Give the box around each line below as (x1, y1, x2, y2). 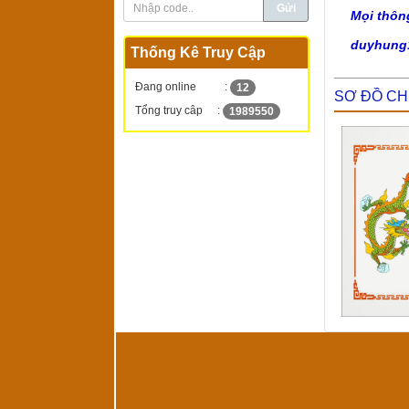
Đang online (135, 80, 196, 94)
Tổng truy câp (135, 104, 203, 118)
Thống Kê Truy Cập (131, 45, 266, 61)
